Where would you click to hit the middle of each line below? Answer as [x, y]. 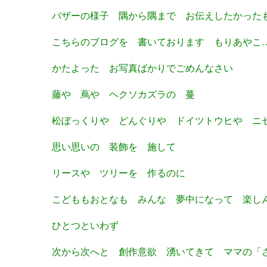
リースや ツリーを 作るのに [119, 173]
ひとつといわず [85, 226]
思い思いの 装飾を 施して [114, 147]
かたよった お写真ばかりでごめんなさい [142, 68]
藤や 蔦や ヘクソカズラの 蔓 [123, 94]
